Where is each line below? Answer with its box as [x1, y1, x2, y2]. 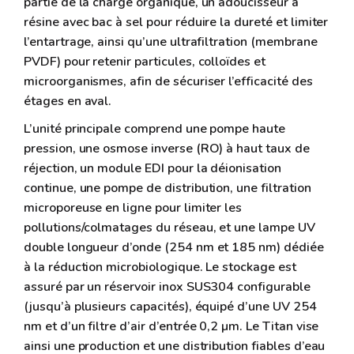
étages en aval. [24, 92, 112, 111]
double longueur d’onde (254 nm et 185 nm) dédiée [24, 239, 324, 257]
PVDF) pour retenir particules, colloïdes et [24, 53, 265, 71]
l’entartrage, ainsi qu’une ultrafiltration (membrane [24, 33, 318, 51]
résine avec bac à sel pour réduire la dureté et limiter [24, 13, 329, 32]
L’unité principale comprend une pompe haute [24, 120, 285, 138]
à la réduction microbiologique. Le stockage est [24, 258, 296, 277]
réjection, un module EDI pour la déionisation [24, 160, 281, 178]
